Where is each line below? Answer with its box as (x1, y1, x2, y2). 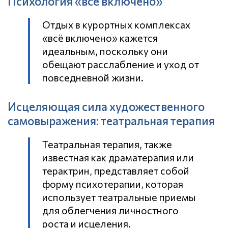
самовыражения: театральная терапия (8, 113, 215, 128)
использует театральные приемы (42, 191, 196, 204)
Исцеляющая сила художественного (8, 99, 205, 113)
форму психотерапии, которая (42, 178, 183, 190)
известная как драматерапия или (42, 151, 194, 164)
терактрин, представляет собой (42, 164, 189, 177)
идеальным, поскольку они (42, 45, 168, 58)
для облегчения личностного (42, 204, 179, 217)
